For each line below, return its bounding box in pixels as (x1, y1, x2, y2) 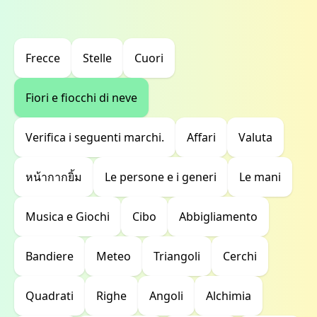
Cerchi (223, 248, 257, 264)
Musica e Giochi (25, 209, 110, 224)
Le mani (239, 169, 281, 185)
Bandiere (25, 248, 74, 264)
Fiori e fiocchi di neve (25, 90, 137, 105)
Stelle (83, 50, 112, 66)
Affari (187, 129, 216, 145)
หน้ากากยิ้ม (25, 169, 82, 185)
